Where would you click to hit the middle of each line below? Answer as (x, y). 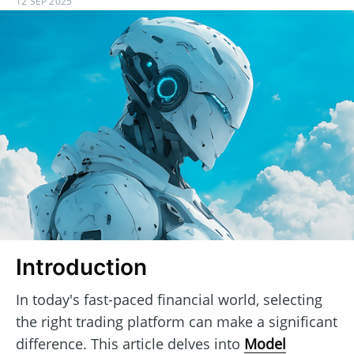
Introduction (81, 267)
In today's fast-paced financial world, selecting (169, 299)
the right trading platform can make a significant (177, 321)
